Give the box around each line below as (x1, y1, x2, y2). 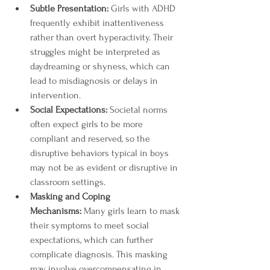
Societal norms (107, 104, 170, 115)
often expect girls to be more (30, 119, 145, 130)
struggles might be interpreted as (30, 46, 163, 57)
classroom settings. (30, 177, 105, 187)
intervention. (30, 90, 81, 101)
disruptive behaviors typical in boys (30, 148, 171, 159)
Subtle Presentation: (30, 3, 108, 14)
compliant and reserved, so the (30, 133, 152, 144)
